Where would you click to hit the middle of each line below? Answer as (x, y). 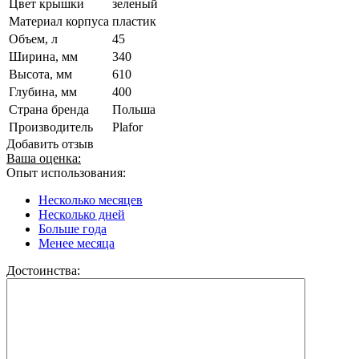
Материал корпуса (59, 21)
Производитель (51, 127)
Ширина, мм (43, 56)
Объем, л (33, 38)
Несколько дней (82, 214)
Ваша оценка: (44, 158)
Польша (134, 109)
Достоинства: (43, 270)
